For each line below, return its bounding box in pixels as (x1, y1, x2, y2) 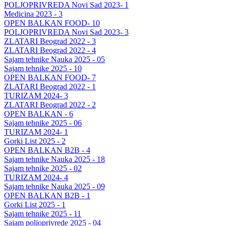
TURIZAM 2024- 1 (4, 127, 68, 136)
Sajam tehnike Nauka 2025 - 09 (4, 182, 105, 191)
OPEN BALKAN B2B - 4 (4, 145, 90, 154)
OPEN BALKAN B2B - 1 (4, 191, 90, 200)
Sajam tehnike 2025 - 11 (4, 209, 81, 218)
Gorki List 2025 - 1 (4, 200, 66, 209)
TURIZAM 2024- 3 (4, 91, 68, 100)
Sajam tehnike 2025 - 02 (4, 163, 82, 173)
